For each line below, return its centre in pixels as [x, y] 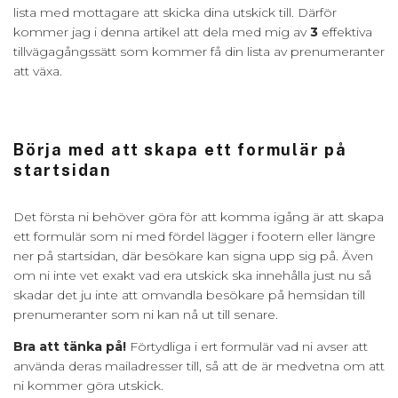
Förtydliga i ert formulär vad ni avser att [249, 346]
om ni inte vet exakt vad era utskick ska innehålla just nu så [192, 275]
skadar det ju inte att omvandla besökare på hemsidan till [189, 295]
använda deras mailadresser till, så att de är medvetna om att [199, 366]
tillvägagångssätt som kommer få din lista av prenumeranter [199, 51]
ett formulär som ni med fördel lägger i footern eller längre [195, 236]
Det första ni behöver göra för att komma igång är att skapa [199, 216]
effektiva [347, 32]
